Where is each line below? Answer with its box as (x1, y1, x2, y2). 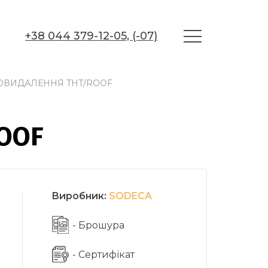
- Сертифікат (72, 248, 135, 260)
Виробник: (51, 190, 109, 202)
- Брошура (72, 219, 125, 231)
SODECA (109, 190, 153, 202)
